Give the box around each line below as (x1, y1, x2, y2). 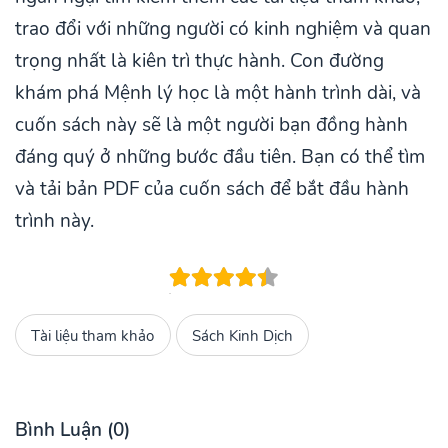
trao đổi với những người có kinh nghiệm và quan (15, 16, 431, 43)
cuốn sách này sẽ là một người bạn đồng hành (15, 112, 408, 139)
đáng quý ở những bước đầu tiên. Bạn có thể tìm (15, 144, 425, 171)
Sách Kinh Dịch (192, 324, 294, 346)
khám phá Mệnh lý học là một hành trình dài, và (15, 80, 421, 107)
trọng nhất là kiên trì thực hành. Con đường (15, 48, 384, 75)
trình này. (15, 208, 94, 235)
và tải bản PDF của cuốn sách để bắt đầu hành (15, 176, 409, 203)
